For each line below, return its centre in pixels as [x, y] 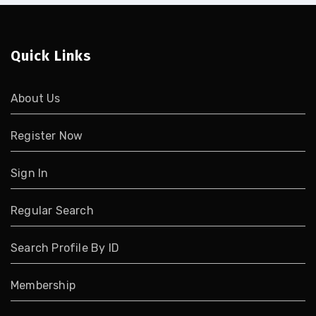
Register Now [47, 136]
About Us [36, 99]
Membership [43, 286]
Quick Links [51, 56]
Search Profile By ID [65, 248]
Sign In [30, 174]
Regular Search [52, 211]
